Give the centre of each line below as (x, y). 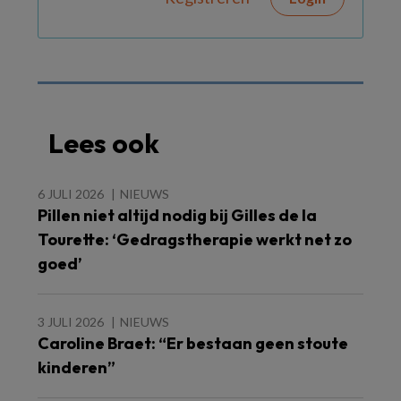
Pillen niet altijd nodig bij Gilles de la (177, 215)
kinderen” (77, 367)
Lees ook (104, 143)
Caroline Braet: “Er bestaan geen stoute (193, 343)
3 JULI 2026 (71, 322)
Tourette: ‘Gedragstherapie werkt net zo (195, 239)
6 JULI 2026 (71, 194)
